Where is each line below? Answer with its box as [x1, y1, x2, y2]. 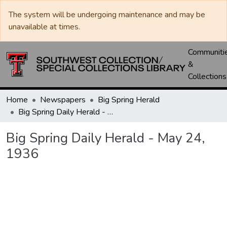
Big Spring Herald [98, 94, 160, 105]
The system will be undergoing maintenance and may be [9, 9, 205, 20]
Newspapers [40, 94, 86, 105]
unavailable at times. [9, 21, 80, 32]
